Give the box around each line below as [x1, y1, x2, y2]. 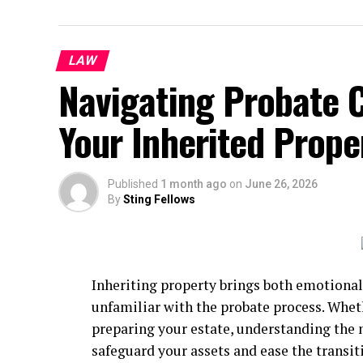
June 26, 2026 [245, 177, 318, 190]
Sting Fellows [123, 193, 195, 206]
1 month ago [160, 177, 227, 190]
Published [108, 177, 158, 190]
